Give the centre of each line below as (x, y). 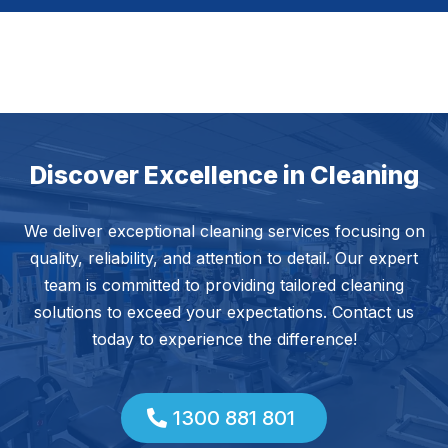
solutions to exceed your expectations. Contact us (224, 311)
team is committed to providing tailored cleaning (224, 284)
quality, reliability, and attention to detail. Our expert (224, 257)
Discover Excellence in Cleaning (224, 174)
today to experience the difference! (224, 338)
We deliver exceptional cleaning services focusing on (224, 230)
